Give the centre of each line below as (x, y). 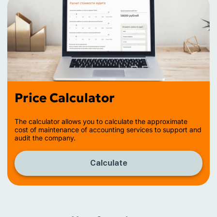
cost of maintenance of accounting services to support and (108, 130)
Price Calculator (65, 98)
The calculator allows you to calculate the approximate (101, 121)
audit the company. (45, 138)
